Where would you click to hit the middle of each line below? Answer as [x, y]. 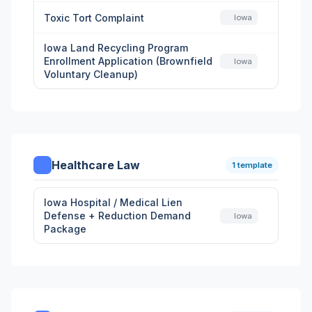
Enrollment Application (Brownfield [128, 61]
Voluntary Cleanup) [91, 74]
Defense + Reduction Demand [117, 216]
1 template [252, 165]
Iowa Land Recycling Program [116, 48]
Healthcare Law [96, 165]
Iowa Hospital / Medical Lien [113, 202]
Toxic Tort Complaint [94, 17]
